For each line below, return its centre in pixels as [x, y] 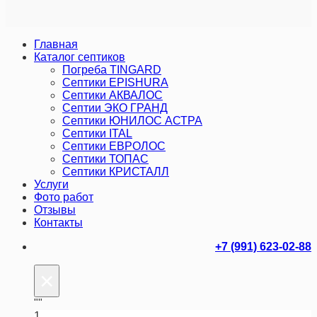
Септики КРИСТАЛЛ [116, 172]
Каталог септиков [80, 57]
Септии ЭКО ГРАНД [115, 108]
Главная [56, 45]
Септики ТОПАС [105, 159]
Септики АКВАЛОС [113, 96]
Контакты [58, 223]
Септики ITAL [97, 134]
